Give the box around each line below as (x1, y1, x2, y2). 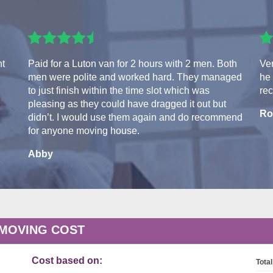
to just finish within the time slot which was (28, 85, 210, 96)
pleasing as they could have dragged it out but (28, 99, 226, 110)
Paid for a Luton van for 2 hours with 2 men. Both (28, 58, 237, 69)
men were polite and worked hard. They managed (28, 72, 242, 83)
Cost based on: (31, 255, 102, 266)
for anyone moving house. (28, 126, 140, 136)
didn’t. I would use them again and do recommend (28, 112, 243, 123)
